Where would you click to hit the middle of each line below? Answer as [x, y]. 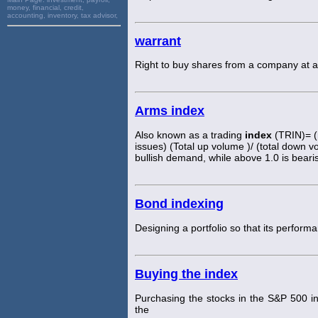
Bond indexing [179, 204]
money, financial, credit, [45, 7]
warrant [158, 41]
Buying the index [186, 274]
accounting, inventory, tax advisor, [62, 15]
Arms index [170, 111]
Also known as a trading [190, 135]
